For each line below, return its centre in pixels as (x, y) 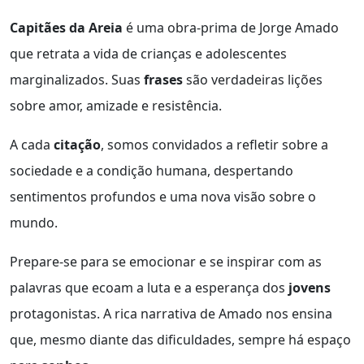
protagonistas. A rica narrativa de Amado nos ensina (171, 314)
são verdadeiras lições (253, 80)
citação (77, 145)
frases (163, 80)
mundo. (34, 223)
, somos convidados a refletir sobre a (214, 145)
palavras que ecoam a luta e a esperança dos (149, 288)
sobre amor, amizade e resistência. (116, 106)
